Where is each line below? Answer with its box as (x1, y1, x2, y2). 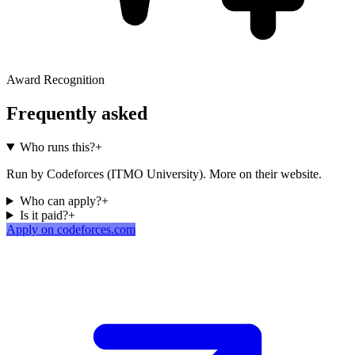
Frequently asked (6, 103, 147, 124)
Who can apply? (19, 194, 101, 208)
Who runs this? (19, 140, 95, 155)
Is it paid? (19, 208, 68, 223)
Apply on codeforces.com (6, 223, 136, 237)
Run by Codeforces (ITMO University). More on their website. (6, 167, 322, 181)
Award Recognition (6, 73, 105, 87)
